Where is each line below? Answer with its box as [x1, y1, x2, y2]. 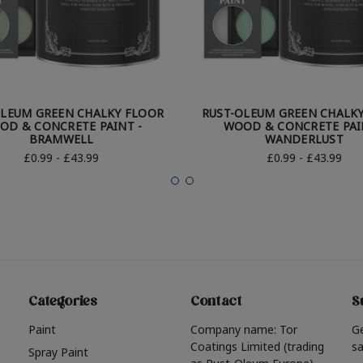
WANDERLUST [265, 131, 344, 147]
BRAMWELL [28, 131, 94, 147]
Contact [190, 293, 242, 314]
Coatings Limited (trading [190, 339, 324, 355]
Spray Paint [28, 344, 88, 361]
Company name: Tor [190, 322, 297, 338]
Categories [28, 293, 98, 314]
